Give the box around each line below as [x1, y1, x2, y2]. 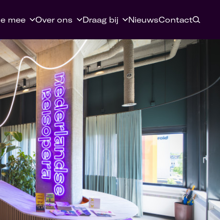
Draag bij [82, 15, 118, 25]
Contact [159, 15, 192, 25]
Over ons [35, 15, 73, 25]
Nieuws [128, 15, 159, 25]
